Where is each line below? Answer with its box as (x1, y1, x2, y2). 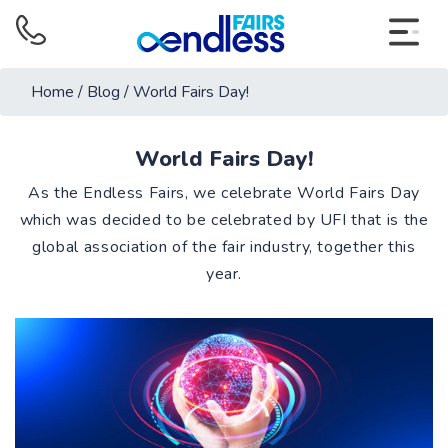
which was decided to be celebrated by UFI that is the (19, 208, 429, 231)
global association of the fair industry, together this (32, 235, 416, 258)
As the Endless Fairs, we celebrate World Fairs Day (27, 181, 420, 204)
